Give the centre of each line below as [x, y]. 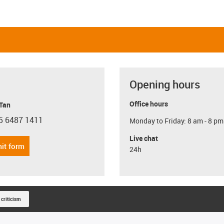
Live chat [144, 138]
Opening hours [165, 84]
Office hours [149, 103]
